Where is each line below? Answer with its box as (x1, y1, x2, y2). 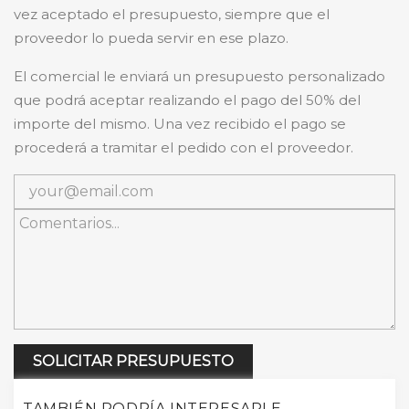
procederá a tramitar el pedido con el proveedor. (14, 139, 353, 157)
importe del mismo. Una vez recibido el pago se (14, 115, 346, 133)
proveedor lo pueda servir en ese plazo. (14, 29, 288, 47)
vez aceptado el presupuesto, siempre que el (14, 5, 330, 24)
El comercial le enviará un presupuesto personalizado (14, 68, 385, 86)
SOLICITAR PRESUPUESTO (33, 352, 234, 371)
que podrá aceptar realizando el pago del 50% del (14, 91, 361, 110)
